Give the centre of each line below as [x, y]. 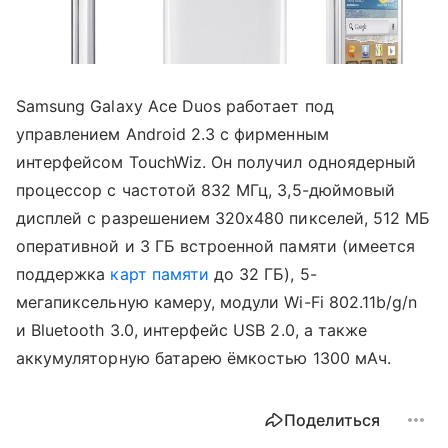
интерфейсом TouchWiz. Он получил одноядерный [216, 161]
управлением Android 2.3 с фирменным [172, 133]
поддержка [63, 273]
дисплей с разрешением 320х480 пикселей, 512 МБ [223, 217]
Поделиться [332, 419]
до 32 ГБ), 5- [263, 273]
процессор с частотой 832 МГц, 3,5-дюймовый [206, 189]
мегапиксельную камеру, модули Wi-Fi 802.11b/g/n [217, 301]
